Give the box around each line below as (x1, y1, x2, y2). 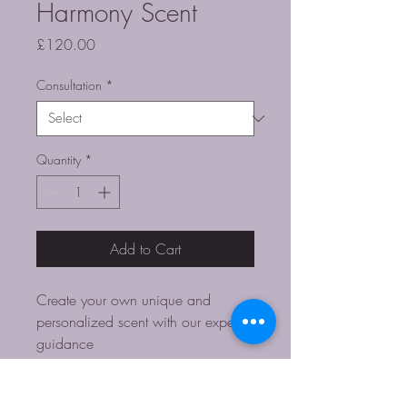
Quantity (36, 151, 81, 168)
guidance (36, 333, 94, 353)
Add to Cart (110, 239, 181, 259)
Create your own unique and (36, 290, 215, 310)
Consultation (36, 76, 102, 94)
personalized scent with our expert (36, 312, 245, 332)
